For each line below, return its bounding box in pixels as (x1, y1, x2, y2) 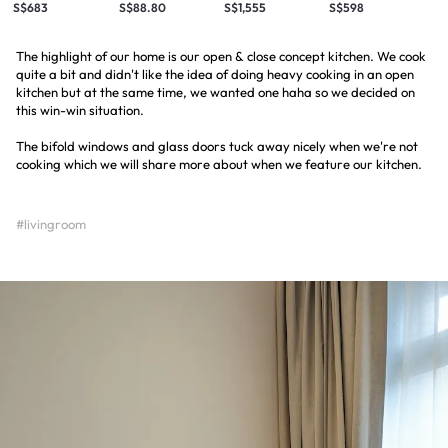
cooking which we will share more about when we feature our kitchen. (16, 156, 422, 173)
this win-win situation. (16, 102, 144, 119)
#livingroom (16, 216, 86, 233)
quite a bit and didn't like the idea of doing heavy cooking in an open (16, 66, 414, 83)
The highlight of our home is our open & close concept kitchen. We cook (16, 48, 426, 65)
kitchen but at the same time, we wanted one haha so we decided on (16, 84, 415, 101)
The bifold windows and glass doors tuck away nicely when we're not (16, 138, 418, 155)
